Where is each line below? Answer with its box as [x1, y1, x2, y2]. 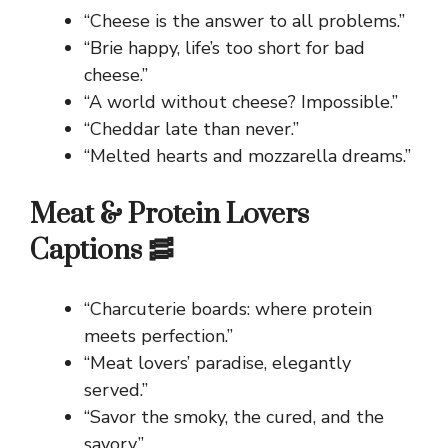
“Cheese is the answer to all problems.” [84, 9, 405, 34]
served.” [84, 378, 148, 403]
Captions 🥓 [30, 233, 174, 269]
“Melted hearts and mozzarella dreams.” [84, 144, 411, 169]
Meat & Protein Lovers [30, 197, 309, 233]
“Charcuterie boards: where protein [84, 297, 372, 322]
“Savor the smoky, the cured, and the [84, 405, 384, 430]
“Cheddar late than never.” [84, 117, 299, 142]
